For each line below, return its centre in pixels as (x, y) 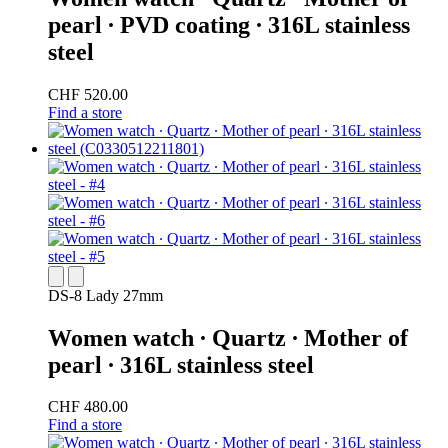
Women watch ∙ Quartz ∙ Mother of (228, 337)
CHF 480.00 (88, 407)
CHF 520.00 (88, 94)
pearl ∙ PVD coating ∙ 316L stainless (229, 24)
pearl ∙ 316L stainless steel (181, 364)
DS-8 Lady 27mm (105, 295)
